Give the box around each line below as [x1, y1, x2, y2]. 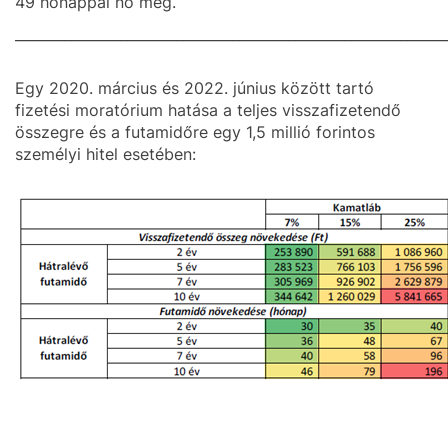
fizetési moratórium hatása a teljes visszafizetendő [15, 100, 401, 120]
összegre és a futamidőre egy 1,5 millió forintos [15, 122, 375, 142]
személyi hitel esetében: [15, 144, 196, 164]
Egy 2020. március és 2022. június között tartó [15, 78, 374, 98]
